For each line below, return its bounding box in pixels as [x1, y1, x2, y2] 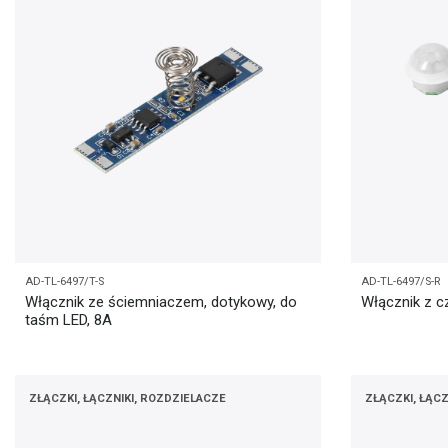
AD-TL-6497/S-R [361, 274, 440, 288]
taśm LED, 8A [25, 311, 112, 330]
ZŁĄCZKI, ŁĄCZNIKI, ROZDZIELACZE [29, 391, 226, 405]
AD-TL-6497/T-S [25, 274, 104, 288]
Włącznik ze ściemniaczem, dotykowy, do [25, 293, 297, 312]
